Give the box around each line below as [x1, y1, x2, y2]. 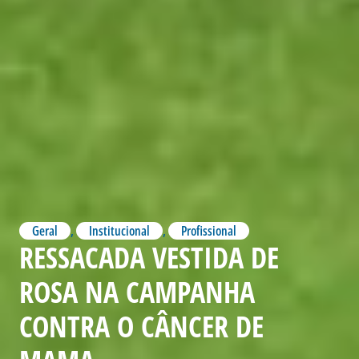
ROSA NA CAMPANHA [19, 272, 255, 312]
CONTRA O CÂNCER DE [19, 306, 264, 346]
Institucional [89, 221, 150, 240]
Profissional [181, 221, 236, 240]
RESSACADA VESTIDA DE [19, 237, 279, 277]
